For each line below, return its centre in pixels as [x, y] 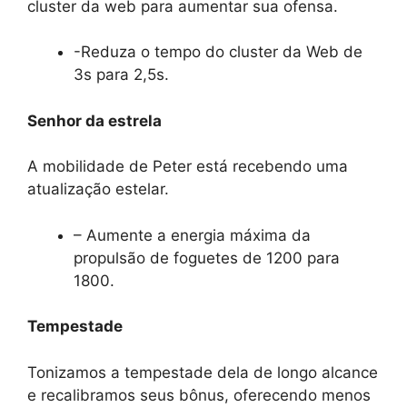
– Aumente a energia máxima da [192, 235]
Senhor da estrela [94, 120]
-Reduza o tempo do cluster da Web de [218, 52]
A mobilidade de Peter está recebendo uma [188, 167]
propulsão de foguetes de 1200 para [207, 258]
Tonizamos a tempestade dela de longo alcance [203, 372]
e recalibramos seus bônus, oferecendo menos [199, 395]
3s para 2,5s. [121, 75]
